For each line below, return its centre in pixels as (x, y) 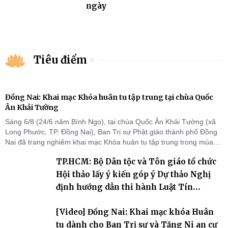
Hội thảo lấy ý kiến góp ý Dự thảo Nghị (133, 175)
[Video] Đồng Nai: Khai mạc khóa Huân (135, 212)
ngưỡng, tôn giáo (91, 200)
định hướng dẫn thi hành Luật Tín (124, 187)
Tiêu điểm (60, 60)
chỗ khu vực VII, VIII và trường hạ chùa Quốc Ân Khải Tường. (104, 163)
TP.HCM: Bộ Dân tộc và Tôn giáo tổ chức (136, 162)
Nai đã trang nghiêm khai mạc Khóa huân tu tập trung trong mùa (109, 142)
